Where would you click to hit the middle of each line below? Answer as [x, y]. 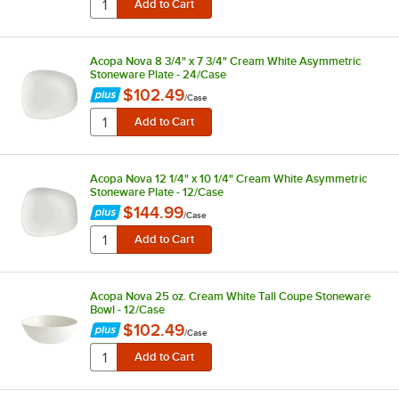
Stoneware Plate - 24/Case [158, 74]
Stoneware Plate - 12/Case [156, 191]
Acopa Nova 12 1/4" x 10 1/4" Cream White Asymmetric [228, 178]
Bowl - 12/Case [127, 309]
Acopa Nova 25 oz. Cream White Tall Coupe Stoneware [230, 296]
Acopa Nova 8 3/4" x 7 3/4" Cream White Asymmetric [225, 61]
